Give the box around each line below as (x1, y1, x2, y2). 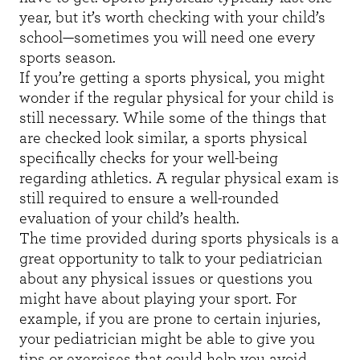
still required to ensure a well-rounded (19, 190, 279, 207)
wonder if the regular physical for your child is (19, 90, 334, 107)
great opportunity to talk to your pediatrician (19, 251, 322, 268)
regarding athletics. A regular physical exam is (19, 170, 339, 187)
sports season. (19, 50, 116, 67)
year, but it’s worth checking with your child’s (19, 10, 325, 27)
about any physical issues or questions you (19, 271, 313, 288)
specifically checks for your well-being (19, 150, 278, 167)
